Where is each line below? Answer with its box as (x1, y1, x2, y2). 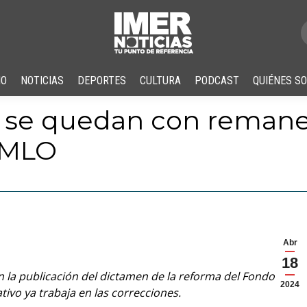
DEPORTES (77, 74, 126, 87)
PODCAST (195, 74, 239, 87)
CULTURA (140, 74, 181, 87)
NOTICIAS (21, 74, 64, 87)
